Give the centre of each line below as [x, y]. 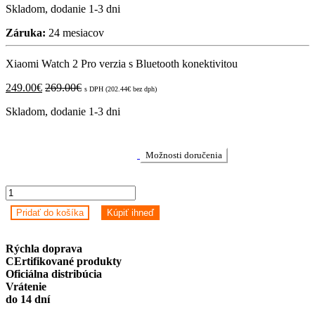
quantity [23, 279]
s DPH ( [96, 89]
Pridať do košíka [50, 212]
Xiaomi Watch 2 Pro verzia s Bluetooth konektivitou [122, 63]
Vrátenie [26, 286]
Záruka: [26, 32]
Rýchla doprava [44, 248]
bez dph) [144, 89]
